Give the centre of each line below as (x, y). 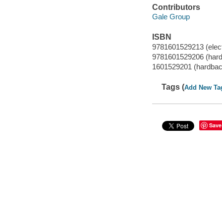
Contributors (176, 7)
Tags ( (173, 87)
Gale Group (171, 17)
